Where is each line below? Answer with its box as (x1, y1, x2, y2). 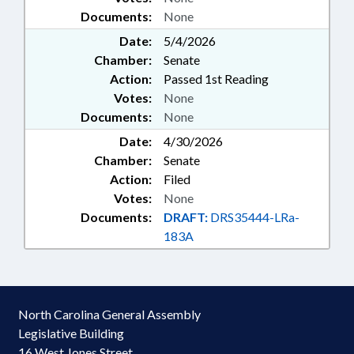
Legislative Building (18, 326, 124, 341)
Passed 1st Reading (164, 71, 269, 87)
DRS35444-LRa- (208, 209, 299, 225)
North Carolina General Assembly (18, 307, 201, 322)
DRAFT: (164, 209, 208, 225)
